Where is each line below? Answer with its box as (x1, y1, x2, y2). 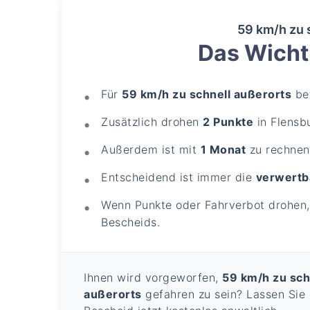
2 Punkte (203, 114, 254, 129)
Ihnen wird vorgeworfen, (84, 270, 223, 284)
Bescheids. (101, 215, 161, 229)
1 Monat (200, 142, 246, 156)
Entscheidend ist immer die (101, 170, 256, 184)
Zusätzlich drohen (101, 114, 203, 129)
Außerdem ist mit (101, 142, 201, 156)
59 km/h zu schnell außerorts (122, 86, 292, 101)
